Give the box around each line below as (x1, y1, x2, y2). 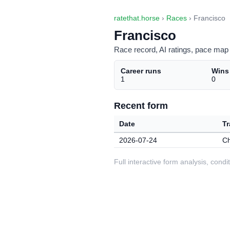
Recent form (114, 100, 168, 111)
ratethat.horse (114, 14, 160, 22)
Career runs (121, 67, 161, 75)
